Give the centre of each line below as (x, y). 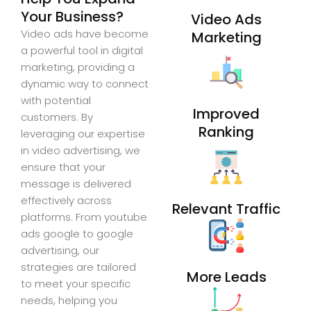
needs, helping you (69, 301)
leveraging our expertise (83, 134)
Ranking (226, 132)
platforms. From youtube (84, 217)
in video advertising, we (81, 151)
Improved (226, 114)
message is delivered (76, 184)
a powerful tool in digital (82, 51)
